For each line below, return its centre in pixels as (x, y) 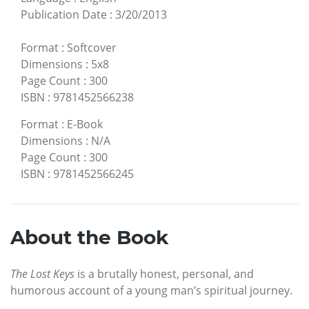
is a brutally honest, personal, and (164, 273)
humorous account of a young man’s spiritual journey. (151, 290)
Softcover (92, 47)
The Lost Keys (42, 273)
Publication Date (64, 14)
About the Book (89, 237)
